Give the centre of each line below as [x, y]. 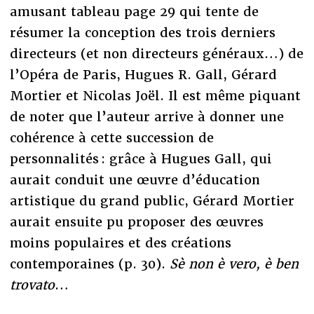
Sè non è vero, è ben [234, 264]
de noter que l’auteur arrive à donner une [146, 116]
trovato [32, 285]
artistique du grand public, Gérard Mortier [152, 200]
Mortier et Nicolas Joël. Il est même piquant [155, 95]
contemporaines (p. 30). [89, 264]
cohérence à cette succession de [111, 137]
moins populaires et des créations [120, 243]
